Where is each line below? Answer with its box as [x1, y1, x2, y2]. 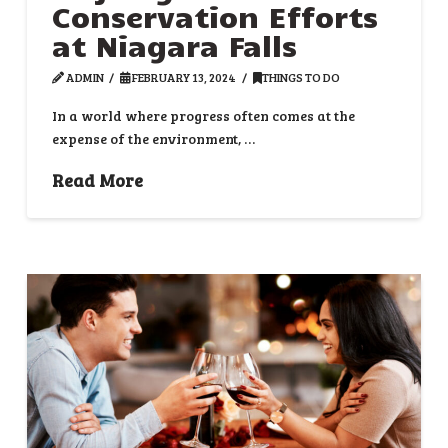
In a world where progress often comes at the [51, 105, 355, 125]
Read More [51, 168, 143, 193]
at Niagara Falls [51, 27, 297, 64]
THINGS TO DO [261, 69, 340, 86]
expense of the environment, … [51, 128, 255, 148]
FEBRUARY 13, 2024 [130, 69, 237, 86]
